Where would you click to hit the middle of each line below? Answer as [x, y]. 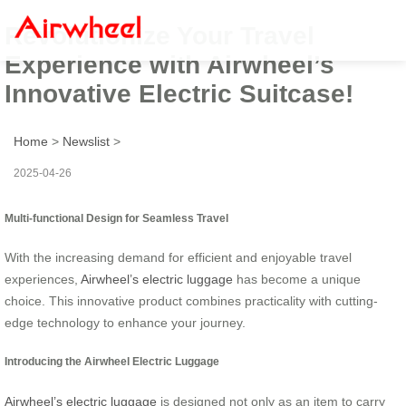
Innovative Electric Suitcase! [179, 93]
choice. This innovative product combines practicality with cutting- [191, 300]
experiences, [43, 279]
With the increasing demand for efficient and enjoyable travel [178, 257]
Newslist [86, 141]
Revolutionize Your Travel [159, 35]
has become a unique [297, 279]
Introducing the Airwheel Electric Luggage [112, 362]
